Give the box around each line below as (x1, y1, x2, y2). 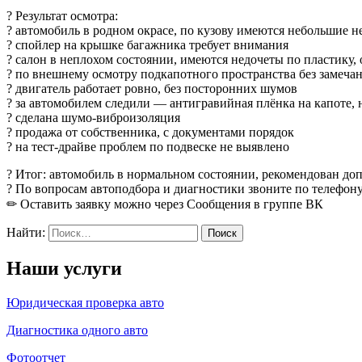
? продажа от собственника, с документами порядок (6, 124, 294, 139)
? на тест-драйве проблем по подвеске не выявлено (6, 139, 289, 154)
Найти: (6, 225, 45, 239)
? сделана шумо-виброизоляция (6, 110, 180, 124)
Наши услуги (6, 257, 122, 279)
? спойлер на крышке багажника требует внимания (6, 37, 288, 52)
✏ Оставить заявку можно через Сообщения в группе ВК (6, 196, 323, 211)
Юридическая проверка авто (6, 295, 164, 309)
